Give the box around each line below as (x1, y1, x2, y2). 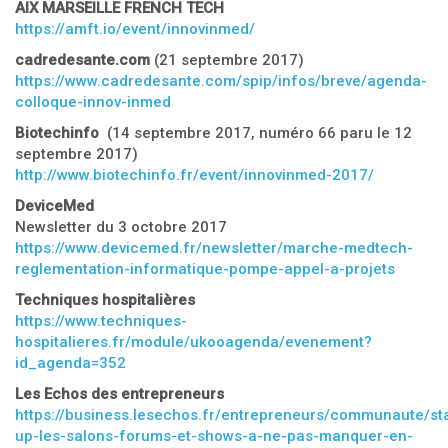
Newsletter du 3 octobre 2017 (15, 218, 227, 236)
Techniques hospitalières (15, 291, 195, 309)
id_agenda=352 (15, 354, 126, 372)
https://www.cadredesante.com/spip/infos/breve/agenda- (15, 72, 427, 90)
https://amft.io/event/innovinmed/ (15, 20, 255, 38)
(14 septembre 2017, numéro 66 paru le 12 (103, 124, 412, 142)
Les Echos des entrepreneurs (15, 385, 224, 403)
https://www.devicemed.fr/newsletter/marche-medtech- (15, 239, 413, 257)
